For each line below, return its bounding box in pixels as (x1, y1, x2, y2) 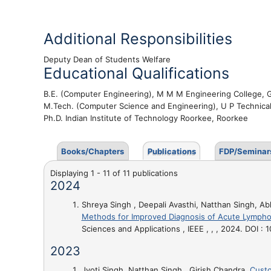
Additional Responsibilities (44, 30, 232, 48)
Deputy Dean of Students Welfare (44, 54, 171, 64)
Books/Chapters (61, 146, 124, 156)
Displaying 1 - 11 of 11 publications (50, 168, 178, 178)
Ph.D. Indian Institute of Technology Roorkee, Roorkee (44, 113, 248, 123)
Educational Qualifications (44, 64, 229, 82)
